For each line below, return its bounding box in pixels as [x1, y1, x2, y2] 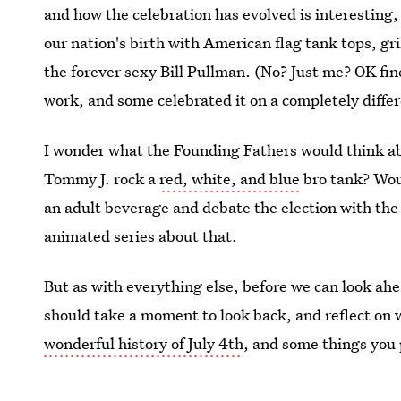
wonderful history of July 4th [44, 333, 244, 354]
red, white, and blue [159, 168, 301, 189]
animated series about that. [44, 226, 238, 246]
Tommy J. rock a [44, 168, 160, 189]
